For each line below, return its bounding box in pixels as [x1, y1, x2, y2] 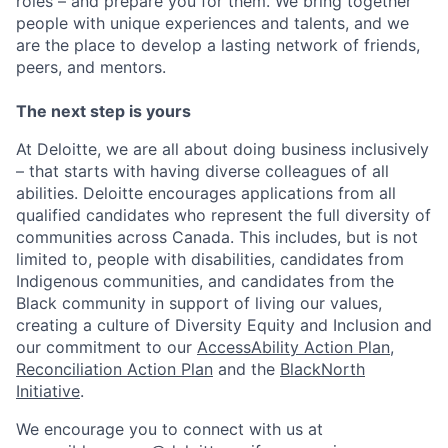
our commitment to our [16, 337, 197, 358]
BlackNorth [280, 359, 365, 380]
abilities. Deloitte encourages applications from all [16, 183, 396, 204]
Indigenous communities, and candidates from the [16, 271, 394, 292]
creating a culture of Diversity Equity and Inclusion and [16, 315, 432, 336]
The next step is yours [16, 101, 191, 122]
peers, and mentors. [16, 57, 166, 78]
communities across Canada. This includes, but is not [16, 227, 418, 248]
